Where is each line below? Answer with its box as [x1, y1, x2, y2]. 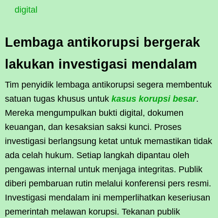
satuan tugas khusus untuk [5, 94, 111, 104]
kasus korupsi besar [111, 94, 196, 104]
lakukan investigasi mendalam [5, 57, 197, 72]
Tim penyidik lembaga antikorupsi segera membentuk [5, 80, 212, 90]
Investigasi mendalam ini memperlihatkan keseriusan [5, 193, 210, 202]
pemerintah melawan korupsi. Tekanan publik [5, 207, 180, 217]
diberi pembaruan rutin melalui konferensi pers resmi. [5, 179, 211, 188]
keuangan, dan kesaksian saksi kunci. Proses [5, 122, 182, 132]
